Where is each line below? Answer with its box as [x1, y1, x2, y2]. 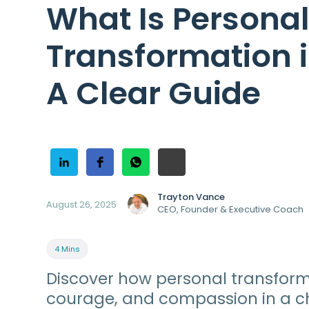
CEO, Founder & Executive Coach [157, 203, 304, 217]
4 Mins [54, 243, 81, 255]
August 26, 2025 [46, 197, 117, 211]
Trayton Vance [157, 190, 226, 204]
